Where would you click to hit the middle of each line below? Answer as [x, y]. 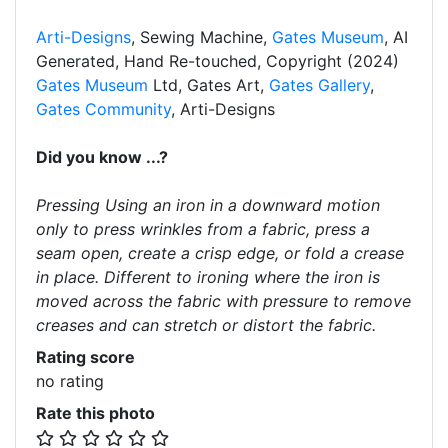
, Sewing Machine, [201, 37]
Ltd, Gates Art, [211, 85]
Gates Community [103, 109]
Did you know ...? [102, 157]
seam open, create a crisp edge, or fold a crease [220, 253]
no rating [70, 381]
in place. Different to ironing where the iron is [208, 277]
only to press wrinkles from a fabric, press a [203, 229]
